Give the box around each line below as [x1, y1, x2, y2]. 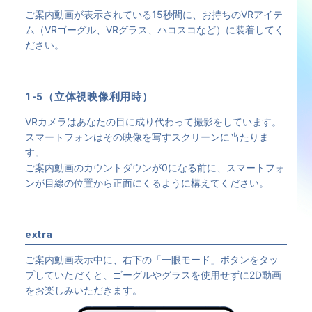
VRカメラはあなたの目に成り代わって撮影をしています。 [24, 115, 281, 127]
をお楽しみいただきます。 [24, 283, 142, 296]
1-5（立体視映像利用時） [24, 90, 153, 103]
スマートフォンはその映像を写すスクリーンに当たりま [24, 130, 269, 143]
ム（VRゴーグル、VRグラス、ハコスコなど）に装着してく [24, 23, 284, 36]
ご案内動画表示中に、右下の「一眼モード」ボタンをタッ [24, 253, 279, 265]
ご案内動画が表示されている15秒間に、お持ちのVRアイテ [24, 8, 283, 20]
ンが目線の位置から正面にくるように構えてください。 [24, 176, 269, 189]
